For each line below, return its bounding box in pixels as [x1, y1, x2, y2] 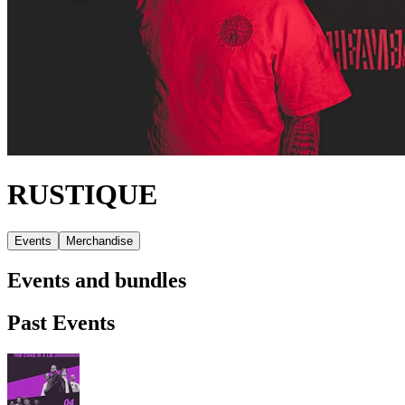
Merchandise [66, 233, 133, 248]
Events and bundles [7, 268, 186, 292]
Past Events [7, 310, 115, 334]
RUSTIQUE [7, 178, 157, 212]
